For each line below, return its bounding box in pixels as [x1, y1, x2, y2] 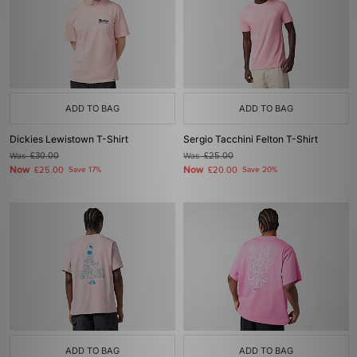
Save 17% [69, 165, 101, 175]
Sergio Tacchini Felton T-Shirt [183, 133, 318, 145]
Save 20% [242, 165, 277, 175]
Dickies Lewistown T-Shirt [10, 133, 128, 145]
